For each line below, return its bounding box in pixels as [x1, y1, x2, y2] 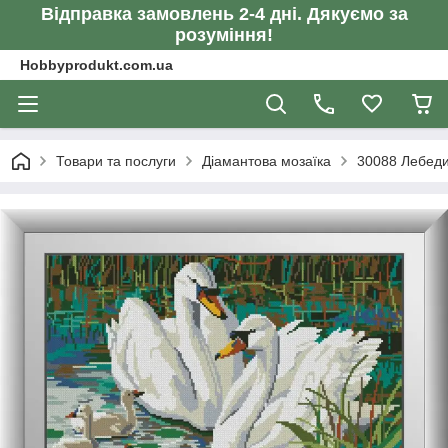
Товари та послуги [56, 153, 176, 169]
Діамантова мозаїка [202, 153, 331, 169]
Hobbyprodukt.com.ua [20, 57, 173, 73]
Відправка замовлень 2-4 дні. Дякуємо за [40, 4, 408, 24]
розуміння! [175, 25, 273, 45]
